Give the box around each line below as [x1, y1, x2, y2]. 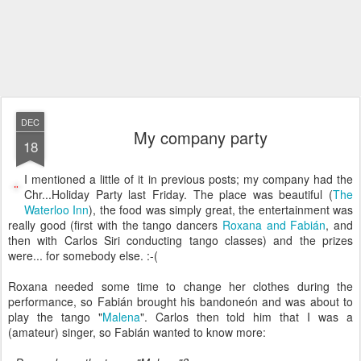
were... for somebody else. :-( [8, 247, 158, 263]
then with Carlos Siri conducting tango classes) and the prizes [8, 232, 353, 248]
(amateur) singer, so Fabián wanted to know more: [8, 324, 266, 340]
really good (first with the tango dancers [8, 217, 222, 233]
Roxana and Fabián [222, 217, 326, 233]
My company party [134, 126, 268, 149]
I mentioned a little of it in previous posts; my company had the [24, 171, 353, 187]
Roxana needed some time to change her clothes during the [8, 278, 353, 294]
